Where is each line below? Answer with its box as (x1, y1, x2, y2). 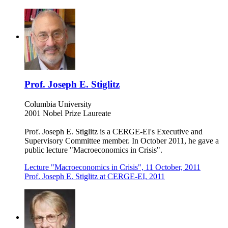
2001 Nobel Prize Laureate (24, 109, 111, 118)
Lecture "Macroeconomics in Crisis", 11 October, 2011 (24, 163, 201, 172)
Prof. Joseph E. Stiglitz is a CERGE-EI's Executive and (24, 127, 203, 136)
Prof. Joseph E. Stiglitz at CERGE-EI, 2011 (24, 172, 165, 181)
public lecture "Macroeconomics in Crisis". (24, 146, 162, 155)
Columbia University (24, 100, 92, 109)
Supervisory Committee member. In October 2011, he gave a (24, 136, 219, 146)
